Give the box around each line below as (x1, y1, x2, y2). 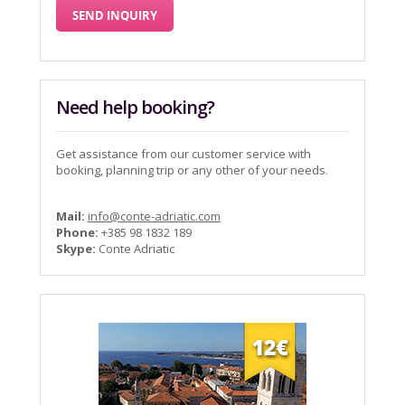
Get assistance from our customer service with (56, 145, 311, 162)
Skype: (56, 240, 96, 257)
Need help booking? (56, 94, 214, 119)
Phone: (56, 223, 99, 240)
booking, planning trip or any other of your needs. (56, 161, 328, 178)
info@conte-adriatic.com (88, 207, 221, 224)
